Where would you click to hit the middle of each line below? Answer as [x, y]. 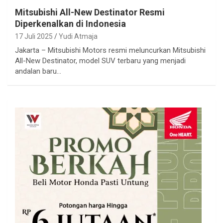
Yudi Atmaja [78, 36]
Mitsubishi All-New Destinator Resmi [90, 12]
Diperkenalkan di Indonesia [70, 23]
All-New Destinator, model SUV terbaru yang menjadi [100, 60]
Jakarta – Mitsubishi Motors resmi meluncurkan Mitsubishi [110, 50]
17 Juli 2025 [34, 36]
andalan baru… [38, 71]
